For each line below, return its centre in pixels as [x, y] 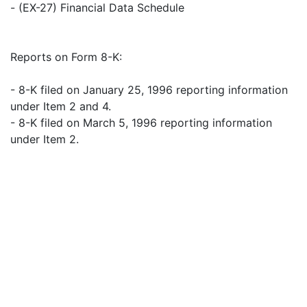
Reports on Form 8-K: [66, 57]
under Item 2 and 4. [61, 106]
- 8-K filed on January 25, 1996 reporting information [149, 90]
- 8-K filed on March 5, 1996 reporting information [141, 123]
